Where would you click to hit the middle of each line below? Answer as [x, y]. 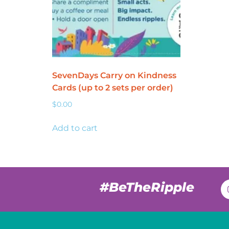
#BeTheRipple [147, 187]
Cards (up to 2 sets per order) [113, 88]
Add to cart [75, 128]
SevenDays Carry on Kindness [114, 76]
